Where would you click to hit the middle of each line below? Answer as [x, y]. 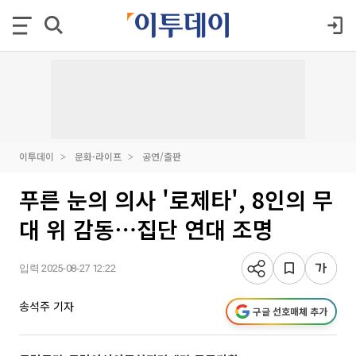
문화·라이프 [98, 156]
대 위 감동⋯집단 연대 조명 [146, 229]
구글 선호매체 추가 [290, 311]
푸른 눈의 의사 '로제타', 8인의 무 [176, 199]
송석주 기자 [46, 306]
